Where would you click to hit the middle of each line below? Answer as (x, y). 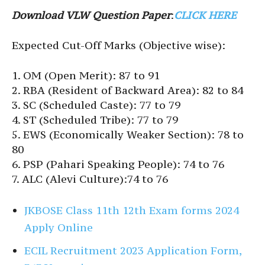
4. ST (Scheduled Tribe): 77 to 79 (95, 119)
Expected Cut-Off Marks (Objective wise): (119, 45)
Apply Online (59, 227)
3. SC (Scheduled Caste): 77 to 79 (96, 105)
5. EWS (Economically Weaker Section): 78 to (128, 134)
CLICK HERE (205, 15)
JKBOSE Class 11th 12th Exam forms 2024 (132, 210)
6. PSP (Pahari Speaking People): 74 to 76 (118, 164)
